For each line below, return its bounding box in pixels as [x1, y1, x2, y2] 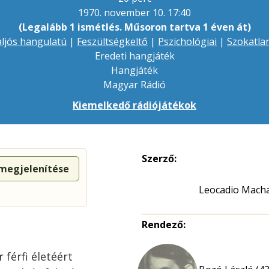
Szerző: [142, 152, 177, 166]
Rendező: [142, 218, 186, 232]
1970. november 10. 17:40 [78, 6, 191, 20]
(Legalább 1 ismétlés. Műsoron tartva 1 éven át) [18, 20, 251, 34]
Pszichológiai [158, 35, 217, 49]
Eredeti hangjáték [94, 49, 175, 63]
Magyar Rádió [103, 78, 166, 92]
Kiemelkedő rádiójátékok [73, 98, 196, 112]
